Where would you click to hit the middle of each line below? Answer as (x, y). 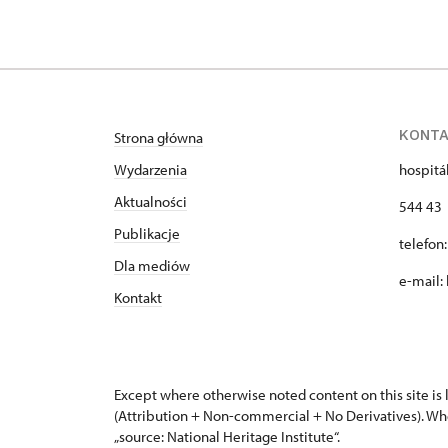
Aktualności (150, 202)
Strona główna (158, 138)
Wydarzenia (150, 170)
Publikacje (147, 234)
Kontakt (138, 298)
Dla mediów (152, 266)
